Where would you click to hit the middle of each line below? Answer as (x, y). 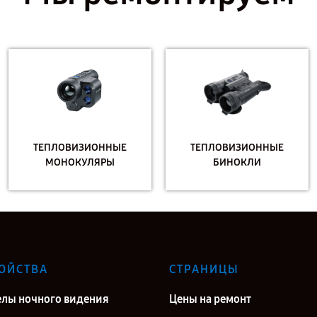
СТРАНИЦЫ (204, 269)
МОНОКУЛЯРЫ (80, 162)
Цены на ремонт (210, 299)
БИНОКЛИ (237, 162)
